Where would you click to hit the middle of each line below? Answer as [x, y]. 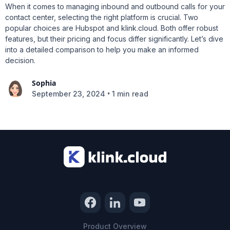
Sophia [44, 83]
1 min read [130, 93]
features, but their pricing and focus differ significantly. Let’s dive [114, 39]
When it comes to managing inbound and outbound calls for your [115, 7]
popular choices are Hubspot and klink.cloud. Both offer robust [112, 28]
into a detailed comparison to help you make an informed [102, 50]
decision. [20, 61]
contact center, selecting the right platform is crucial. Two [102, 17]
